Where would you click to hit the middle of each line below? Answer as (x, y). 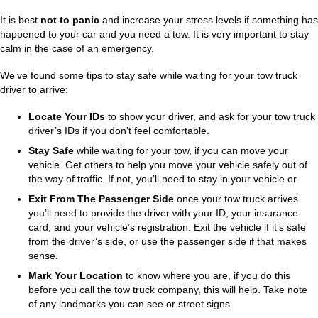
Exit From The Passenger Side (101, 199)
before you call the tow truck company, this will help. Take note (168, 290)
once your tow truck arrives (236, 199)
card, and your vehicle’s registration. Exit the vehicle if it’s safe (167, 227)
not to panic (70, 20)
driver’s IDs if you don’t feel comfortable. (119, 131)
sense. (43, 256)
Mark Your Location (76, 275)
